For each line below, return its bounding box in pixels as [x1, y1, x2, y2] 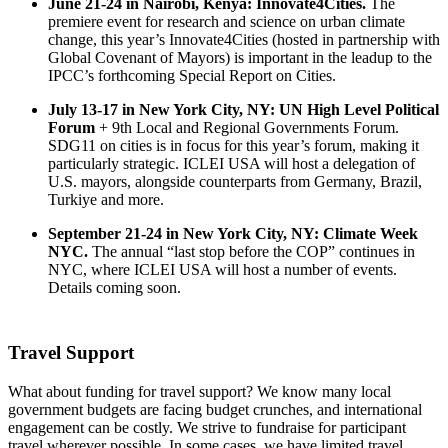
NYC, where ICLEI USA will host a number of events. [48, 261, 397, 279]
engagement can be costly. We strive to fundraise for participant [8, 418, 406, 436]
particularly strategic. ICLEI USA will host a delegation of [48, 155, 415, 173]
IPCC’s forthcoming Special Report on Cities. [48, 67, 336, 85]
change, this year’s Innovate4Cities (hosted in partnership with [48, 31, 440, 49]
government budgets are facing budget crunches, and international [8, 400, 422, 418]
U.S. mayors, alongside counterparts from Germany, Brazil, [48, 173, 422, 191]
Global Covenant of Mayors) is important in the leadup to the [48, 49, 432, 67]
